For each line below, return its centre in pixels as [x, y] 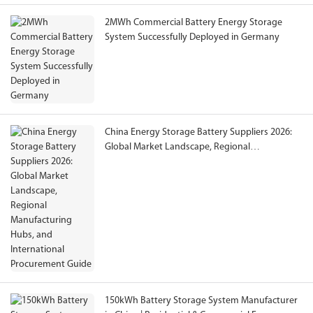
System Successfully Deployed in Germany [192, 38]
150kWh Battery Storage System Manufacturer [201, 301]
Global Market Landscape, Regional [177, 147]
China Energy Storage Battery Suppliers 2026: [198, 133]
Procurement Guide [145, 177]
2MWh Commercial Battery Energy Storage [194, 23]
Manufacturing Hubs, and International [185, 162]
